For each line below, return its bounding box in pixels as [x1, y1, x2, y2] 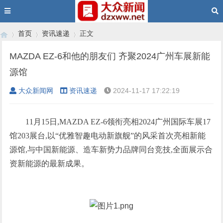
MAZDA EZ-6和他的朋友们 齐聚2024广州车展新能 [9, 51, 211, 61]
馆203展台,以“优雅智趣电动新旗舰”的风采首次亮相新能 [9, 131, 206, 140]
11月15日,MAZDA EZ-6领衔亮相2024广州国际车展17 [25, 117, 211, 126]
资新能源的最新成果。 [9, 159, 90, 168]
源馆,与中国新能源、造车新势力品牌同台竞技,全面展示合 [9, 145, 213, 154]
